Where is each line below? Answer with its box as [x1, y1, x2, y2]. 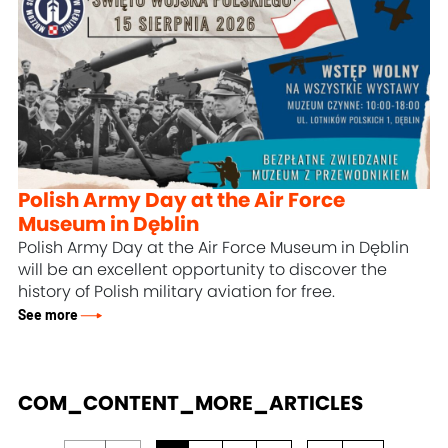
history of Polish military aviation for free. [18, 283, 336, 300]
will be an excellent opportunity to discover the [18, 261, 388, 278]
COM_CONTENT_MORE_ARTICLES [18, 394, 364, 415]
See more [18, 308, 79, 324]
